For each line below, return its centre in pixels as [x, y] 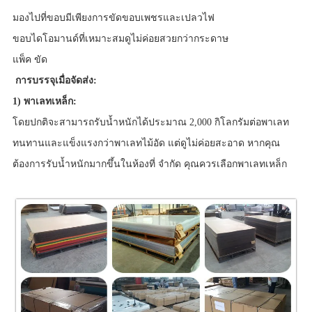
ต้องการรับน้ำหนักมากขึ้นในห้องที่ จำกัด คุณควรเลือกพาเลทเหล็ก [149, 164]
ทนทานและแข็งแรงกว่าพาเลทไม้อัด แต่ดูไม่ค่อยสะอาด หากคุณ [146, 143]
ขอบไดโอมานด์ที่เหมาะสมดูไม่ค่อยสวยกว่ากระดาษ [120, 39]
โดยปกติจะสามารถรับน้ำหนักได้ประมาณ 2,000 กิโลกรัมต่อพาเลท [150, 123]
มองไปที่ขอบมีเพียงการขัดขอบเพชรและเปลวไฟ [113, 18]
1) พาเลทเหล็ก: [44, 102]
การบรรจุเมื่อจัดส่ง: [54, 81]
